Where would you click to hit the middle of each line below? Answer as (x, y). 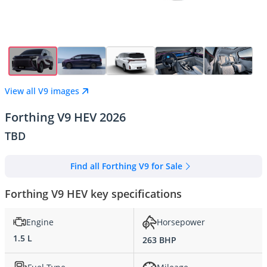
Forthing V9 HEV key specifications (93, 193)
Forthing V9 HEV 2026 (65, 117)
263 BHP (159, 240)
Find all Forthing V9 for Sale (127, 166)
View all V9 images (42, 91)
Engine (40, 222)
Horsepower (181, 222)
